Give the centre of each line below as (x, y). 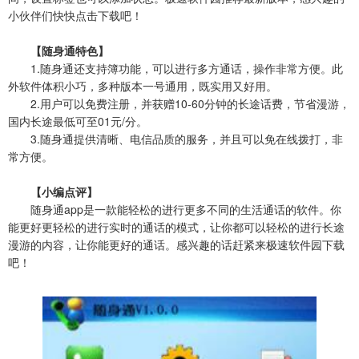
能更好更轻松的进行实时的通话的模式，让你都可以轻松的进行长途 (176, 227)
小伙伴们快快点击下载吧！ (75, 15)
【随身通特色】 (58, 50)
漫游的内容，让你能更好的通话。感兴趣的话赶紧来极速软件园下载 (176, 244)
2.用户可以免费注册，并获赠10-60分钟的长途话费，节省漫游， (179, 103)
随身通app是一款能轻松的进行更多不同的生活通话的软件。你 (175, 209)
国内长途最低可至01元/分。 (78, 121)
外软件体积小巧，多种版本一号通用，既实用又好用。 (143, 86)
